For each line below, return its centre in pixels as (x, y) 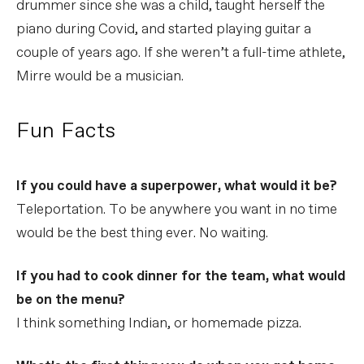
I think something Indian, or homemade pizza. (159, 323)
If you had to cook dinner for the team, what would (181, 276)
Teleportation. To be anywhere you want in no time (177, 210)
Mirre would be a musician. (100, 76)
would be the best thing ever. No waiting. (142, 233)
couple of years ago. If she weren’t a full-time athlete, (181, 53)
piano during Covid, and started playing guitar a (164, 29)
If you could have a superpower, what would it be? (177, 186)
